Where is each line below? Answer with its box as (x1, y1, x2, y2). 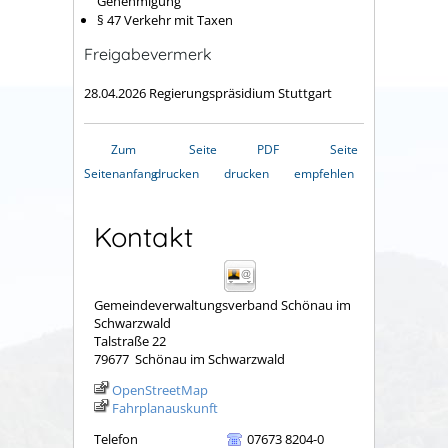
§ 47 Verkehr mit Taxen (97, 11, 233, 30)
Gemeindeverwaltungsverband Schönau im (94, 295, 351, 314)
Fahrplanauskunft (112, 398, 218, 417)
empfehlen (294, 164, 354, 182)
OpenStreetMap (112, 380, 208, 399)
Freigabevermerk (84, 44, 212, 65)
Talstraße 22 (94, 331, 166, 350)
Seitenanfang (84, 164, 158, 182)
